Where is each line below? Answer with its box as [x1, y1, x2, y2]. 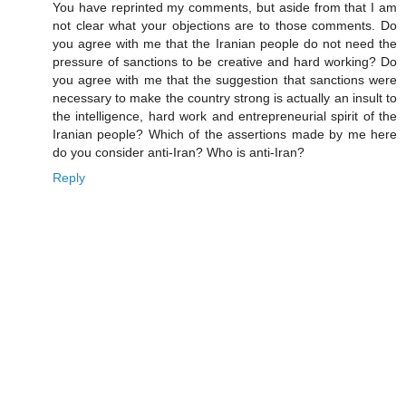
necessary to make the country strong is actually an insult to [53, 90, 397, 105]
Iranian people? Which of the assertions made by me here [53, 126, 397, 141]
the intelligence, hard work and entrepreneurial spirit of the [53, 108, 397, 123]
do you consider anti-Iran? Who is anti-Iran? [53, 144, 304, 159]
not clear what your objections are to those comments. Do [53, 17, 397, 33]
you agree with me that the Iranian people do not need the [53, 35, 397, 51]
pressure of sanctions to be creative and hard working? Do [53, 53, 397, 69]
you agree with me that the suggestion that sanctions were [53, 72, 397, 87]
